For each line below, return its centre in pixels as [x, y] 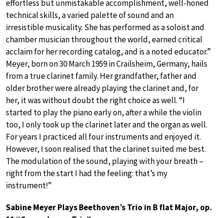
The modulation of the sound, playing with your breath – [105, 161]
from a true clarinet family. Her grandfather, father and [101, 76]
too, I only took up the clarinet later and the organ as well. [107, 125]
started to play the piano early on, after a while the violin [104, 113]
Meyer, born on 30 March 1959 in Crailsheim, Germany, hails [107, 64]
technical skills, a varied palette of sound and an [90, 15]
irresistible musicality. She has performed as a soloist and [105, 27]
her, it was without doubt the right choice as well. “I [95, 100]
